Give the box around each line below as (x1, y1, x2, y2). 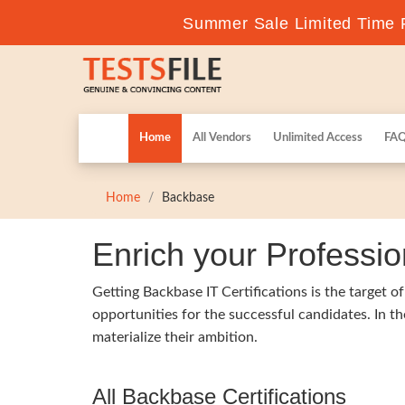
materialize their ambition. (92, 330, 258, 344)
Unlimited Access (273, 132, 363, 144)
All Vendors (193, 132, 251, 144)
